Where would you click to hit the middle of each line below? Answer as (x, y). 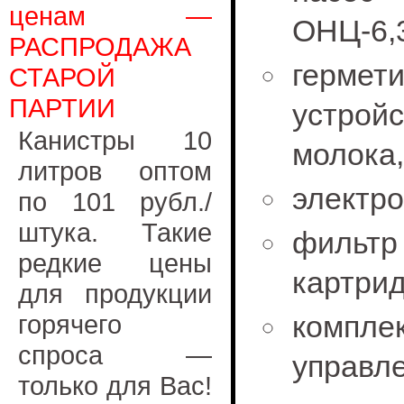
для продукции (115, 294)
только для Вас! (115, 386)
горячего (70, 324)
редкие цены (115, 263)
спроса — (115, 355)
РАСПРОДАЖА (100, 46)
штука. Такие (115, 232)
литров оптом (115, 171)
